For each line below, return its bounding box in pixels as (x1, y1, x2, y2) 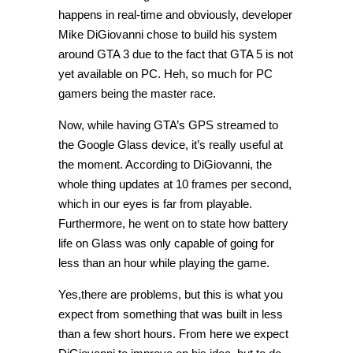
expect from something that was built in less (58, 307, 283, 321)
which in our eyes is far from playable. (58, 196, 252, 210)
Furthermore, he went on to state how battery (58, 216, 288, 230)
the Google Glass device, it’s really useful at (58, 137, 283, 151)
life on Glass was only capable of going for (58, 236, 274, 250)
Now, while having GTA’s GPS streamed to (58, 117, 278, 132)
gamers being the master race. (58, 86, 216, 100)
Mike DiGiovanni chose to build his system (58, 27, 277, 41)
